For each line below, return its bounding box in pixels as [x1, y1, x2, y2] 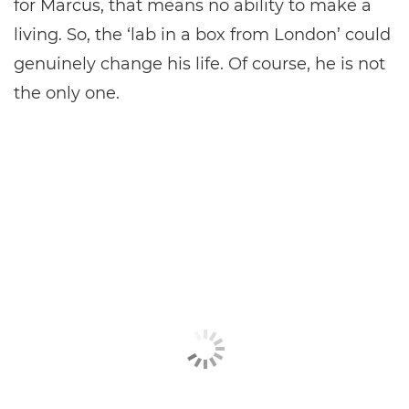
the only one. [14, 83, 120, 103]
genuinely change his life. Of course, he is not [14, 54, 385, 74]
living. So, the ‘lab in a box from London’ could [14, 25, 391, 45]
